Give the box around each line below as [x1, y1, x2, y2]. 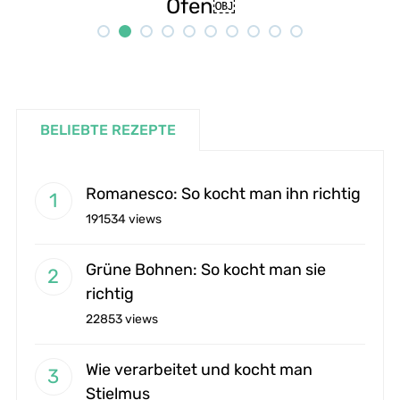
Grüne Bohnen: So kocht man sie [85, 259, 326, 279]
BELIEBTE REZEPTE [39, 121, 176, 138]
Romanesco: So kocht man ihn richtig [85, 183, 361, 204]
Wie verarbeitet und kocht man [85, 359, 312, 379]
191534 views [85, 211, 162, 227]
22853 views [85, 311, 158, 327]
